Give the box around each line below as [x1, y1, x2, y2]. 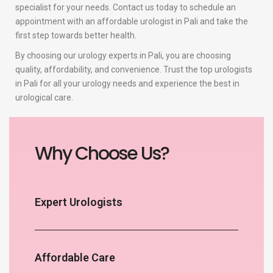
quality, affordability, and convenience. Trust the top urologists [15, 65, 252, 75]
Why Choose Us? [34, 140, 169, 166]
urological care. [15, 93, 73, 103]
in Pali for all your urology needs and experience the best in [15, 79, 239, 89]
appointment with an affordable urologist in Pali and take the [15, 16, 248, 27]
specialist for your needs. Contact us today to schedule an [15, 2, 236, 13]
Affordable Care [34, 250, 115, 264]
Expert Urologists [34, 196, 122, 209]
